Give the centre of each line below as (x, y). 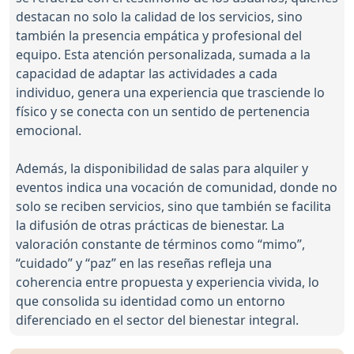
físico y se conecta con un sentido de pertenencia (163, 112)
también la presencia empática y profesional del (159, 36)
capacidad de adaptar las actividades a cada (147, 74)
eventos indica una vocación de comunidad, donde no (177, 188)
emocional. (49, 131)
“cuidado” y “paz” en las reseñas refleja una (144, 264)
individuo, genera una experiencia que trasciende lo (170, 93)
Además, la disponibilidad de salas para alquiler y (162, 169)
